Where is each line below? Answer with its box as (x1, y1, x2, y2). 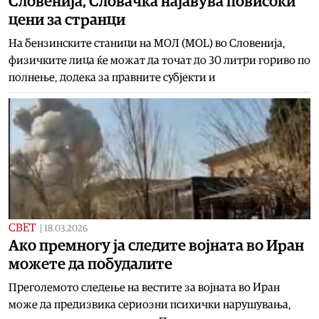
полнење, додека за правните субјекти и (9, 71, 216, 83)
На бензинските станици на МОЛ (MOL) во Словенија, (9, 37, 286, 49)
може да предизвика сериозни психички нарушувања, (9, 298, 291, 310)
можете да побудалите (9, 256, 172, 272)
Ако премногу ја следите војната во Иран (9, 237, 304, 253)
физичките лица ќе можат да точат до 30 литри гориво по (9, 54, 310, 66)
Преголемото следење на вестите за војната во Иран (9, 281, 280, 293)
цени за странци (9, 11, 125, 28)
